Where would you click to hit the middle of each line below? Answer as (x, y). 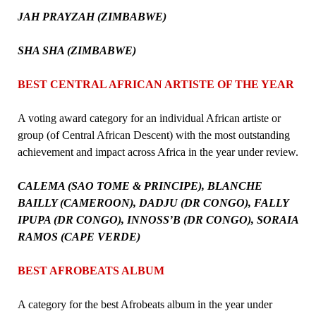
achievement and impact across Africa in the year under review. (158, 152)
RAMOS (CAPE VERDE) (79, 236)
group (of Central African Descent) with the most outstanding (153, 135)
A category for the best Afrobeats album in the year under (145, 304)
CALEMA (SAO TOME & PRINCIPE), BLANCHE (140, 186)
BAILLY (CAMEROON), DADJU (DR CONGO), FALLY (153, 202)
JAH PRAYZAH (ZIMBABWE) (92, 16)
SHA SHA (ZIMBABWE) (77, 50)
